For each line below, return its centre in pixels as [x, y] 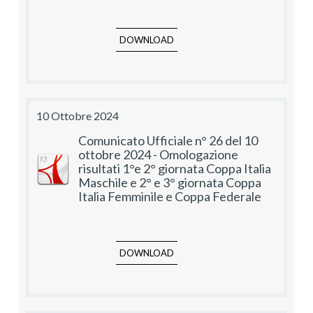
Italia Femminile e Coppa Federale [170, 197]
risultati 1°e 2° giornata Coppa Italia [175, 169]
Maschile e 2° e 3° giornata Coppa [170, 183]
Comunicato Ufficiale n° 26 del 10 [168, 141]
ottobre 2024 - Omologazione [158, 155]
